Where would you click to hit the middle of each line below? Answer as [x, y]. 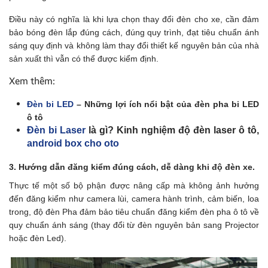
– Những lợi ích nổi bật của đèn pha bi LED [166, 104]
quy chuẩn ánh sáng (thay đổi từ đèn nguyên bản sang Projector [134, 225]
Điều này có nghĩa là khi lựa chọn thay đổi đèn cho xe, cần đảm [134, 19]
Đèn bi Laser [56, 130]
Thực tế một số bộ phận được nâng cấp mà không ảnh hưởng [134, 185]
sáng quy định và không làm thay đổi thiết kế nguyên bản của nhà [134, 45]
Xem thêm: [32, 81]
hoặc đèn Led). [38, 238]
